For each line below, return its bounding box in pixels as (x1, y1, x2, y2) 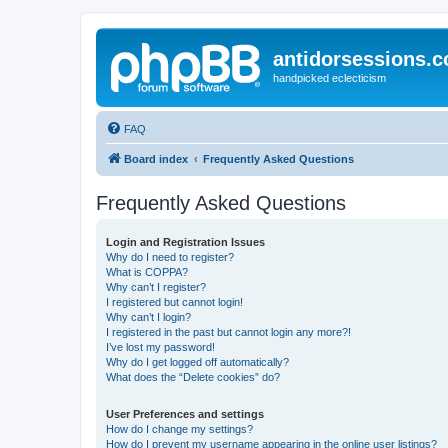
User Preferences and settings (106, 407, 264, 420)
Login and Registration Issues (106, 235, 265, 248)
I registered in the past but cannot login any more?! (106, 325, 351, 338)
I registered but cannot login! (106, 295, 243, 308)
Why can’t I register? (106, 280, 206, 293)
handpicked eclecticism (273, 72, 386, 84)
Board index (124, 152, 188, 165)
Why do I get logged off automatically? (106, 355, 289, 368)
